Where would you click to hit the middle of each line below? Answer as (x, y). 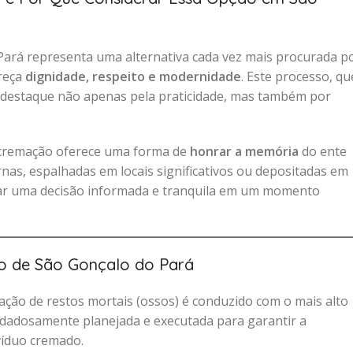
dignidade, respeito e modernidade (133, 76)
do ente (323, 151)
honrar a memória (244, 151)
